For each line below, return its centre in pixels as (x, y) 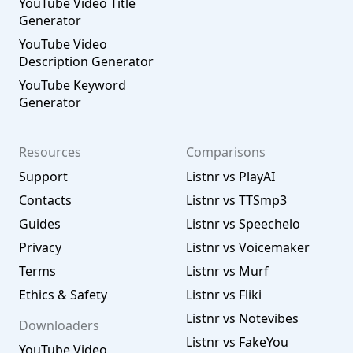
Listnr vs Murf (227, 271)
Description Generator (86, 61)
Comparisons (226, 152)
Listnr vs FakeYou (237, 342)
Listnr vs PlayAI (230, 176)
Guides (40, 224)
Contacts (45, 200)
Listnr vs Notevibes (242, 318)
